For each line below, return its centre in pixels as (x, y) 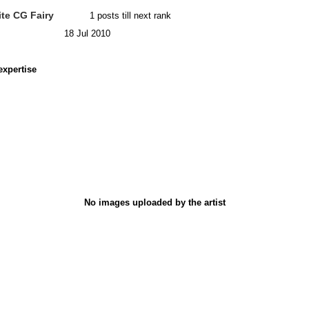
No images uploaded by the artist (154, 202)
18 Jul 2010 (86, 33)
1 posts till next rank (129, 15)
